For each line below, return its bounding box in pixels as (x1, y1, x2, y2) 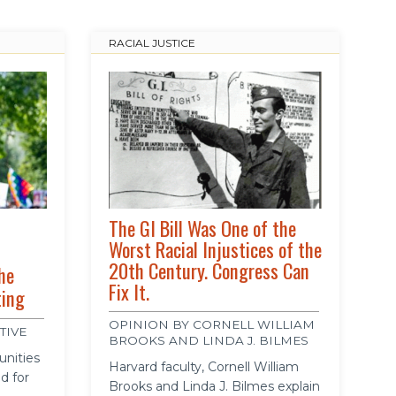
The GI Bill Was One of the (108, 213, 296, 244)
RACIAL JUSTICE (108, 36, 195, 50)
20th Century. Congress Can (108, 255, 309, 286)
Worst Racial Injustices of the (108, 234, 322, 265)
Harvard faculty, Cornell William (108, 359, 299, 376)
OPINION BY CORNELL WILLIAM (108, 317, 315, 332)
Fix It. (108, 277, 149, 308)
